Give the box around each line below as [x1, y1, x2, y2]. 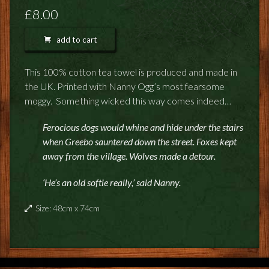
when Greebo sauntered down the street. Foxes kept [43, 135, 237, 147]
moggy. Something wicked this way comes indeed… [25, 94, 231, 106]
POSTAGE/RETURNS [8, 23, 100, 35]
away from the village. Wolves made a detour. [43, 150, 216, 162]
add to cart [51, 35, 97, 45]
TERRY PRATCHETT [8, 82, 98, 94]
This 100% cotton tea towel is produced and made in [25, 65, 237, 77]
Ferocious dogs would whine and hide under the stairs [43, 121, 243, 133]
